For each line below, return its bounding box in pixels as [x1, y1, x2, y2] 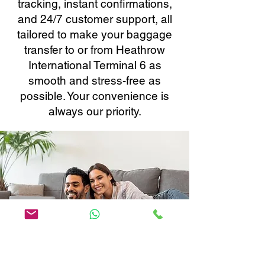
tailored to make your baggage [17, 28, 172, 41]
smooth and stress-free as [28, 74, 161, 87]
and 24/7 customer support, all [17, 12, 172, 25]
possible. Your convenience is [20, 89, 169, 102]
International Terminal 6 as [28, 59, 161, 72]
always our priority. [48, 105, 141, 118]
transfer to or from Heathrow [24, 43, 165, 56]
